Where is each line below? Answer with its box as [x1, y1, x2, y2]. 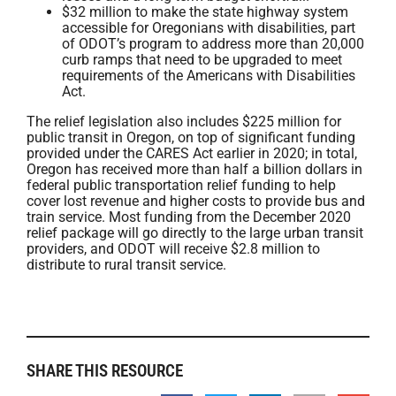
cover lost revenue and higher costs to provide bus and [27, 193, 365, 209]
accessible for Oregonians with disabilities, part [62, 19, 355, 36]
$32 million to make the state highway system [62, 4, 348, 20]
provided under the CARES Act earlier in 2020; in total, [27, 145, 357, 162]
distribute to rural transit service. [27, 256, 226, 273]
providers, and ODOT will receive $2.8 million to [27, 240, 320, 257]
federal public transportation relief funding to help [27, 177, 336, 194]
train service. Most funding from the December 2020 [27, 209, 351, 225]
